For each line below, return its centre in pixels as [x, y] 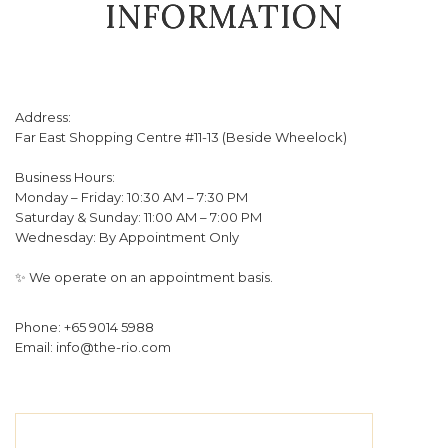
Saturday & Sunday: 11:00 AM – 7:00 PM [138, 217]
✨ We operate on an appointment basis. [144, 277]
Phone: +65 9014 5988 [84, 327]
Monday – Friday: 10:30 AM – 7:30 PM [131, 197]
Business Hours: [65, 177]
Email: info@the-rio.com [93, 347]
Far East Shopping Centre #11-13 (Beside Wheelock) [181, 137]
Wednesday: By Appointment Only [127, 237]
